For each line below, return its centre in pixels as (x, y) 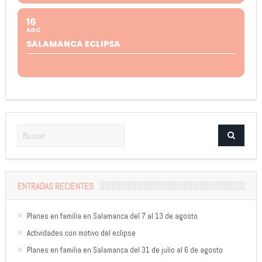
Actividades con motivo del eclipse (81, 233)
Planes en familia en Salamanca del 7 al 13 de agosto (112, 216)
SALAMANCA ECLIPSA (73, 44)
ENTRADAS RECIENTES (55, 186)
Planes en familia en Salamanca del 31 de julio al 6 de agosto (125, 250)
